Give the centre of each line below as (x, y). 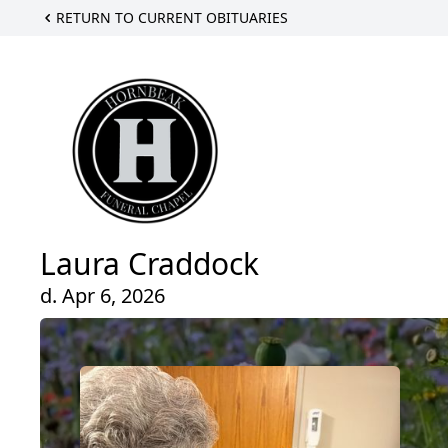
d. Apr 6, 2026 (102, 296)
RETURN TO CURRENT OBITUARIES (172, 17)
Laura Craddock (149, 264)
